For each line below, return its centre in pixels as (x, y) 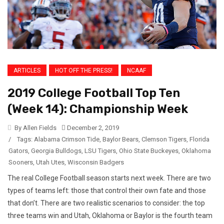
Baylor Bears (120, 139)
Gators (18, 150)
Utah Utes (50, 162)
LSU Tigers (100, 150)
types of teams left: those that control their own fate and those (107, 190)
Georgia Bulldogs (56, 150)
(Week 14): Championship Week (98, 109)
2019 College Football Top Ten (94, 93)
